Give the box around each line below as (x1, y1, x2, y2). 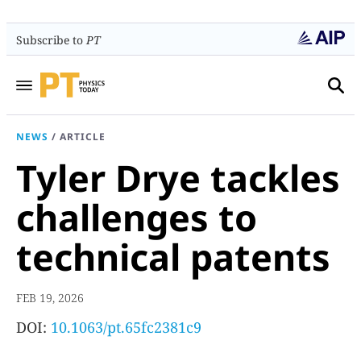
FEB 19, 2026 (16, 290, 84, 305)
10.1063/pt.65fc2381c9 (51, 317, 201, 337)
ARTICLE (60, 130, 106, 143)
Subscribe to (16, 32, 86, 48)
